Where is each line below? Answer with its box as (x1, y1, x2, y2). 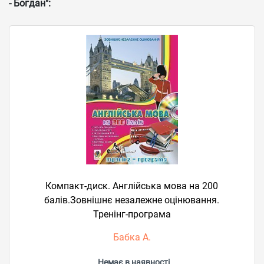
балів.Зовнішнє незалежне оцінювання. (44, 194, 220, 206)
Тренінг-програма (93, 209, 171, 220)
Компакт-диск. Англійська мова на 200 (45, 180, 219, 192)
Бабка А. (113, 232, 151, 243)
